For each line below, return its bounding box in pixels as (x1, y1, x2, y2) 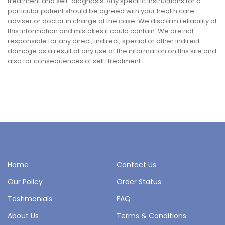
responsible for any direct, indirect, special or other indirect (8, 36, 200, 46)
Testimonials (8, 193, 52, 204)
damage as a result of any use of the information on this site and (8, 46, 216, 56)
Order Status (116, 176, 161, 187)
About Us (8, 210, 39, 221)
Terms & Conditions (116, 210, 186, 221)
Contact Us (116, 159, 156, 170)
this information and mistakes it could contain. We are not (8, 26, 194, 36)
